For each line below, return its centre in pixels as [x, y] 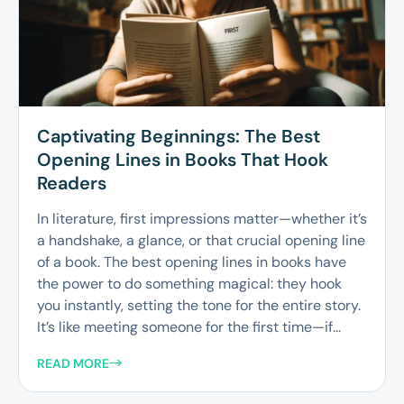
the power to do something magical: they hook [189, 284]
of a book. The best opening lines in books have [192, 262]
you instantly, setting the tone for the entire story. [199, 306]
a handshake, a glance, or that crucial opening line [201, 241]
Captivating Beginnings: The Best [179, 137]
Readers [72, 184]
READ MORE [73, 363]
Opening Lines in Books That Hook [183, 160]
